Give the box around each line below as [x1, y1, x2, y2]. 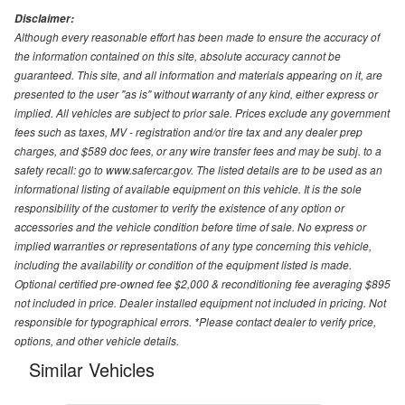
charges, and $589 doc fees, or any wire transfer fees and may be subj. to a [14, 143, 381, 159]
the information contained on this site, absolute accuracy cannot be [14, 48, 341, 64]
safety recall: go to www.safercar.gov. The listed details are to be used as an [14, 162, 382, 178]
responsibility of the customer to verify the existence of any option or [14, 200, 344, 216]
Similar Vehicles [29, 356, 155, 383]
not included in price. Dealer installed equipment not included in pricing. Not [14, 295, 386, 311]
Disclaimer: [14, 11, 74, 27]
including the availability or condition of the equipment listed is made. [14, 257, 352, 273]
